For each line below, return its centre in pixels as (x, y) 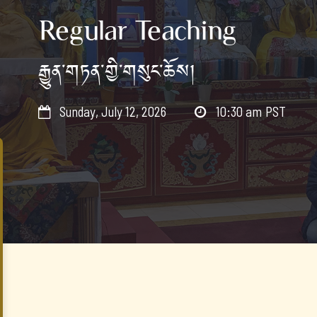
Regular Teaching (137, 30)
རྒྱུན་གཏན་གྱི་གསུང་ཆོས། (117, 73)
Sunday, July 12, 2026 (113, 111)
